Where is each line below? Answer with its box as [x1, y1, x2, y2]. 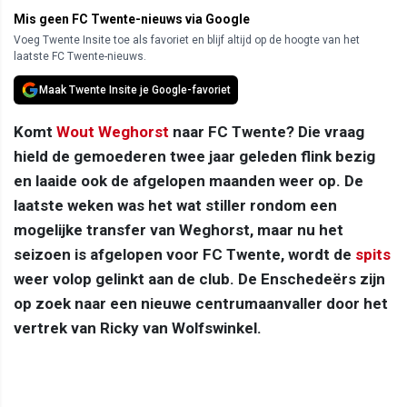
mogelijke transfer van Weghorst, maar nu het [14, 220, 343, 239]
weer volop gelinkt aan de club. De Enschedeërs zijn [14, 269, 385, 288]
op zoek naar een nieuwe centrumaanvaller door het [14, 293, 388, 313]
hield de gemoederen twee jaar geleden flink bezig [14, 146, 375, 165]
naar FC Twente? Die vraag [169, 122, 364, 141]
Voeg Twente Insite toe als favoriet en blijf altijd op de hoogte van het [14, 33, 360, 46]
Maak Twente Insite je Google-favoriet [39, 83, 231, 96]
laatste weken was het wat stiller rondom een [14, 195, 337, 214]
